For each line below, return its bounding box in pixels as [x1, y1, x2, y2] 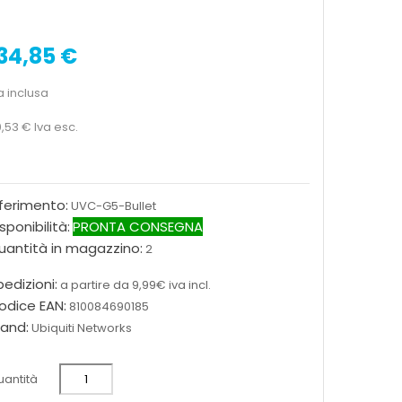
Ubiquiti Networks [31, 319, 132, 337]
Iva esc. [33, 118, 78, 136]
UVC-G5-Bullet [70, 197, 156, 215]
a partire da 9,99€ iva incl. [59, 276, 211, 294]
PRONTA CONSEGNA [72, 217, 203, 237]
